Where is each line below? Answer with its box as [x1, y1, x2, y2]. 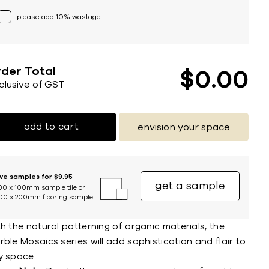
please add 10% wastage [16, 13, 101, 20]
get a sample [155, 181, 225, 192]
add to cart [23, 122, 79, 131]
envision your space [138, 122, 231, 132]
